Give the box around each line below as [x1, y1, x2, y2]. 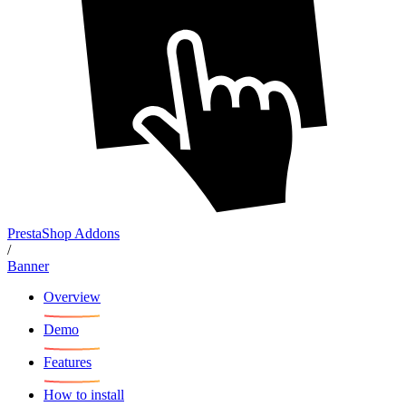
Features [43, 353, 92, 370]
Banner [7, 257, 49, 274]
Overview [43, 288, 101, 304]
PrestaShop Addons [7, 225, 120, 241]
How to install [43, 386, 124, 402]
